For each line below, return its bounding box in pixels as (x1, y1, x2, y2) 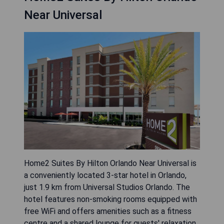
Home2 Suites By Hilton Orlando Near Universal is (24, 158, 196, 168)
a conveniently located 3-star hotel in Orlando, (24, 170, 186, 180)
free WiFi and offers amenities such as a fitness (24, 206, 191, 216)
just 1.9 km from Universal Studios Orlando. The (24, 182, 190, 192)
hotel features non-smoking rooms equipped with (24, 194, 197, 204)
